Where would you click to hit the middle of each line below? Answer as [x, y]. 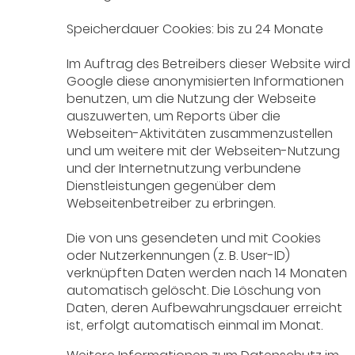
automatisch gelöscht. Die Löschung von [194, 291]
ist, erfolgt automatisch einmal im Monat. [195, 326]
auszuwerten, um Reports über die [174, 116]
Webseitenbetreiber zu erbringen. [171, 204]
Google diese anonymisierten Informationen [206, 82]
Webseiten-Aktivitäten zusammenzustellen [200, 134]
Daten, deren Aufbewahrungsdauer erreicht [205, 308]
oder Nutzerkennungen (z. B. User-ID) [179, 256]
